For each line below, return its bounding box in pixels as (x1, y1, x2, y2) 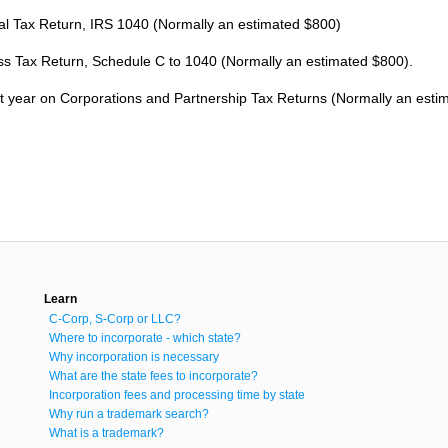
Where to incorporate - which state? (49, 330, 241, 345)
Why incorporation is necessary (49, 349, 219, 364)
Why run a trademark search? (49, 406, 209, 421)
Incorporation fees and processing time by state (49, 387, 305, 402)
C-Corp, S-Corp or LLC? (49, 311, 181, 326)
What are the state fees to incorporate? (49, 368, 258, 383)
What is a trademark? (49, 425, 164, 440)
